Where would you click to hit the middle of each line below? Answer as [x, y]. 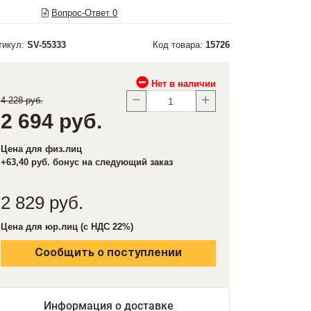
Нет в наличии [182, 84]
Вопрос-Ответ [82, 13]
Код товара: [179, 45]
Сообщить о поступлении [108, 253]
